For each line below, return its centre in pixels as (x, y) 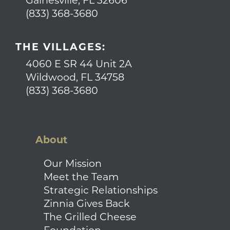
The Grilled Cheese (90, 218)
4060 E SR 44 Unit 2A (79, 65)
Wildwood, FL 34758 (75, 78)
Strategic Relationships (100, 191)
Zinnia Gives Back (87, 204)
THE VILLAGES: (60, 48)
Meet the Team (81, 178)
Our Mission (72, 164)
